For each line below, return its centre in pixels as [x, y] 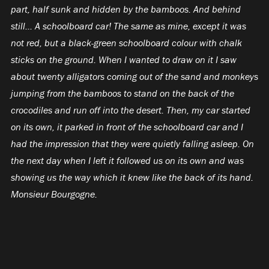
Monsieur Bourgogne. [54, 194]
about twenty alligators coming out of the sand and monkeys [134, 77]
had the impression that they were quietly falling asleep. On [132, 144]
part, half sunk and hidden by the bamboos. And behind [125, 9]
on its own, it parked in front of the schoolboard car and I [127, 127]
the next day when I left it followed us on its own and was [127, 161]
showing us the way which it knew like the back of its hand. [132, 177]
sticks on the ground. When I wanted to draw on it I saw [123, 60]
